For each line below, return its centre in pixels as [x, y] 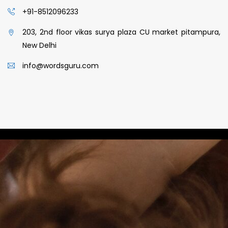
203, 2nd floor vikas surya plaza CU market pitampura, [121, 32]
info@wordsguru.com [61, 66]
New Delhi [39, 46]
